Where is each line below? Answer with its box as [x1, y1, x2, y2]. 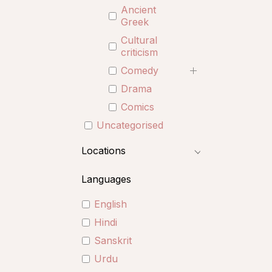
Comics [121, 101, 154, 113]
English [94, 198, 127, 210]
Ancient [121, 4, 156, 16]
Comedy [121, 64, 158, 76]
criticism [121, 46, 158, 58]
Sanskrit [94, 234, 132, 246]
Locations [81, 144, 126, 157]
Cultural [121, 34, 157, 46]
